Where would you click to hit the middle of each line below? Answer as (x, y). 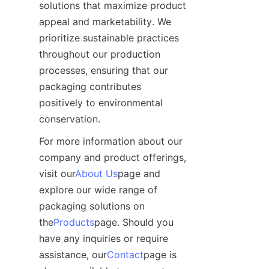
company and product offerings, (113, 157)
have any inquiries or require (104, 238)
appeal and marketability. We (105, 21)
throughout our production (100, 54)
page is (160, 254)
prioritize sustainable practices (109, 38)
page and (139, 173)
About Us (96, 173)
